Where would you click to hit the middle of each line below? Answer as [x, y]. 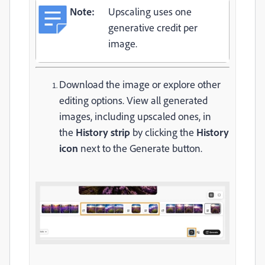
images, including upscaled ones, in [135, 116]
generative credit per [153, 28]
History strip [103, 132]
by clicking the [163, 132]
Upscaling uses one [150, 12]
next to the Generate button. [141, 148]
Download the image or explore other [140, 84]
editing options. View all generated [133, 100]
